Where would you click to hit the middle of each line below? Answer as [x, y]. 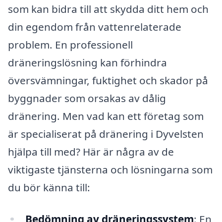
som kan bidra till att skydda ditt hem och [108, 9]
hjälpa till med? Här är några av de [91, 151]
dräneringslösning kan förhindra [87, 62]
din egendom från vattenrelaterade [95, 27]
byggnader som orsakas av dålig [87, 98]
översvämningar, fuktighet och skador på [108, 80]
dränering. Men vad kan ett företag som [106, 116]
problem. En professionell [70, 44]
